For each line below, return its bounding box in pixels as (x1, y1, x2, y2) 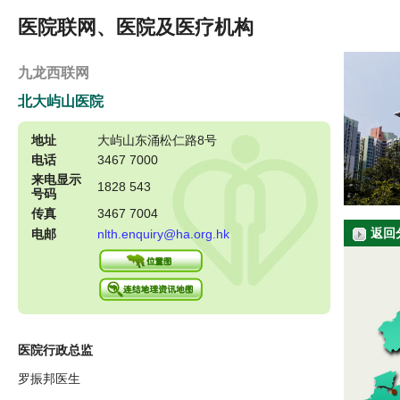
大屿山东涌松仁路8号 (97, 133, 217, 148)
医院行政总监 (18, 343, 93, 358)
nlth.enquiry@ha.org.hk (97, 227, 229, 242)
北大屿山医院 (18, 94, 104, 109)
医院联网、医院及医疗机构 (18, 16, 254, 38)
